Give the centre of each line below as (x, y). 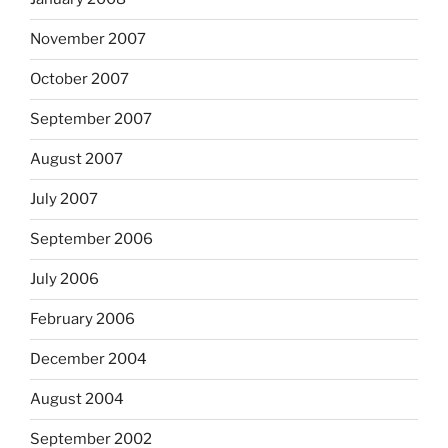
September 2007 (91, 119)
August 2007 (76, 159)
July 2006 (64, 279)
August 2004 (77, 399)
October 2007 (79, 79)
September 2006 (91, 239)
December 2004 (88, 359)
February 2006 (82, 319)
